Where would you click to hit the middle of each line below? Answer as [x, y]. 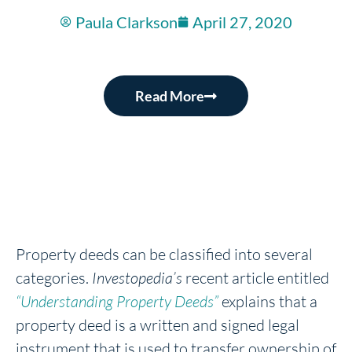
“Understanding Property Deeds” [117, 301]
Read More [170, 95]
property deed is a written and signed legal [158, 324]
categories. [54, 277]
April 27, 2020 [242, 22]
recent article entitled [256, 277]
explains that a [268, 301]
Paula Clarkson [126, 22]
